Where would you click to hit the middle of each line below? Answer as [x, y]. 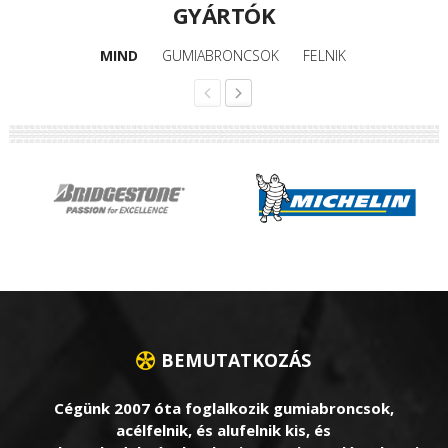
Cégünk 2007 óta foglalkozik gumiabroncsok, [223, 408]
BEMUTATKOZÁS [236, 360]
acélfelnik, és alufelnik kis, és [224, 430]
